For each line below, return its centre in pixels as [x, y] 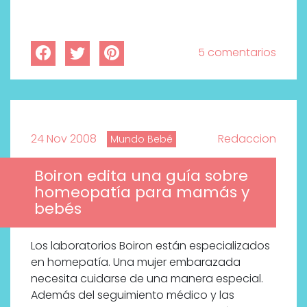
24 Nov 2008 [64, 138]
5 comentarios [237, 52]
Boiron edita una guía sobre [141, 175]
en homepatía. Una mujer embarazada [136, 262]
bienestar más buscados [158, 13]
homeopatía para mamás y [142, 192]
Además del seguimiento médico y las [133, 295]
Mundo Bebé [142, 139]
